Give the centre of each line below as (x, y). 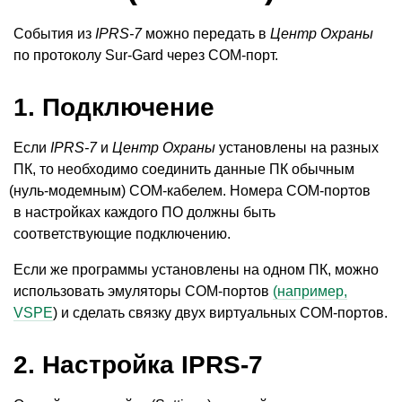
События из (54, 33)
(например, (310, 291)
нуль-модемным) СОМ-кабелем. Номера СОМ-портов (192, 190)
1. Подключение (114, 107)
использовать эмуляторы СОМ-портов (143, 291)
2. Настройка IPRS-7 (138, 364)
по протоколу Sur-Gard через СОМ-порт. (146, 55)
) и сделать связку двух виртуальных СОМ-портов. (220, 312)
